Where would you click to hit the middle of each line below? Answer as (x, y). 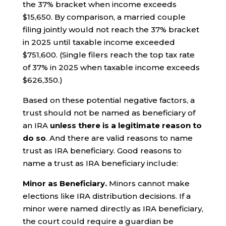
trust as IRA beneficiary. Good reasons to (102, 150)
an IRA (36, 125)
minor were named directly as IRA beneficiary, (113, 208)
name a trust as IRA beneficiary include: (100, 163)
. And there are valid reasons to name (119, 138)
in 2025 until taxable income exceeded (99, 42)
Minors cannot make (148, 183)
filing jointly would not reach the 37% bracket (111, 29)
